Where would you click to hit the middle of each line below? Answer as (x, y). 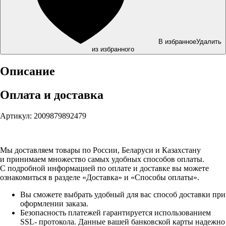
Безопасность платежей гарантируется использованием (116, 213)
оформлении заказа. (54, 204)
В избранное (177, 41)
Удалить (209, 41)
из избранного (113, 49)
